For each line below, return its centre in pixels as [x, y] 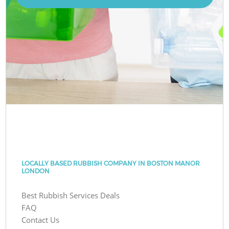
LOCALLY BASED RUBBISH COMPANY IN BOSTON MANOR [111, 163]
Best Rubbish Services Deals [71, 195]
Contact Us [41, 220]
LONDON [36, 171]
